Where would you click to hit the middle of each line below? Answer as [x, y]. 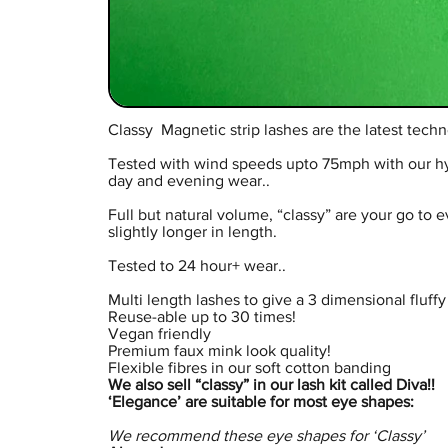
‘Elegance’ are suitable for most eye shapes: [260, 402]
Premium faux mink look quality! [219, 351]
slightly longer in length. [192, 232]
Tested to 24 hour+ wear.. [196, 266]
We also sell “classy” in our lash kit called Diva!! [271, 385]
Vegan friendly [159, 334]
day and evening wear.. [188, 181]
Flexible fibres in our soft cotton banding [249, 368]
